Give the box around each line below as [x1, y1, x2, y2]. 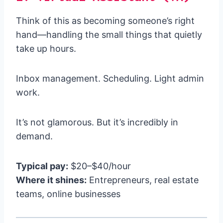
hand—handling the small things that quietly [16, 29, 202, 40]
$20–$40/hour [68, 161, 131, 172]
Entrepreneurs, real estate [87, 175, 199, 186]
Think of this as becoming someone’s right [16, 15, 195, 26]
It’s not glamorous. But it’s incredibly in [16, 117, 178, 128]
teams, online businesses [16, 189, 120, 200]
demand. [16, 131, 53, 142]
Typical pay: [16, 161, 68, 172]
